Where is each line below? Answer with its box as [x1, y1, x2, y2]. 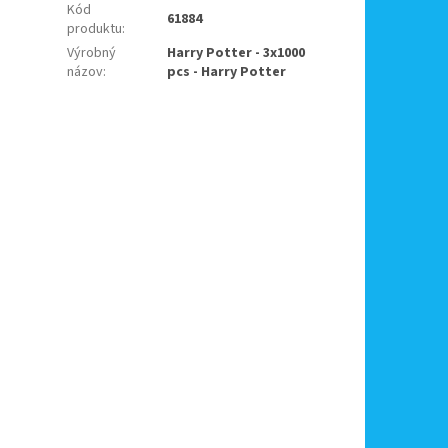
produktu [67, 18, 123, 39]
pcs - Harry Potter [167, 61, 287, 82]
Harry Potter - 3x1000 [167, 42, 306, 63]
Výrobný [67, 42, 117, 63]
